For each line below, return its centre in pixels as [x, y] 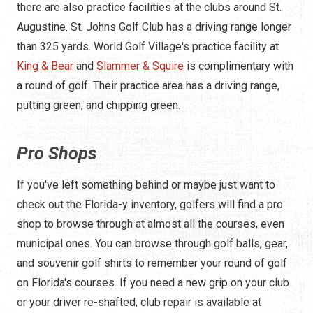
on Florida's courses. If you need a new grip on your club [153, 283]
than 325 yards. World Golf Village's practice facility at [148, 47]
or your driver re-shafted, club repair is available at [139, 303]
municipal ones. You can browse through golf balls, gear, [152, 244]
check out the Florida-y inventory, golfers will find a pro [150, 205]
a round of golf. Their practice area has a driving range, [148, 86]
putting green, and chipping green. [99, 105]
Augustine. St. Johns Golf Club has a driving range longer [154, 27]
